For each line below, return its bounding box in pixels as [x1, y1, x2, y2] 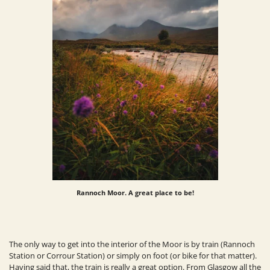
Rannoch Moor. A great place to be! [76, 188, 194, 198]
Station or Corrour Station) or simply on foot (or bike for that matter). [9, 250, 257, 262]
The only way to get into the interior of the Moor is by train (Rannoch [9, 239, 255, 250]
